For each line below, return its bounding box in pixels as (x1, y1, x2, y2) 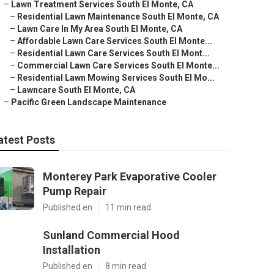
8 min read (105, 261, 146, 271)
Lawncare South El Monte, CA (17, 85, 135, 95)
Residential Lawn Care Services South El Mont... (17, 48, 210, 58)
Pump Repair (43, 185, 106, 198)
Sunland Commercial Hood (43, 229, 180, 242)
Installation (43, 243, 100, 256)
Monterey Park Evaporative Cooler (43, 170, 217, 183)
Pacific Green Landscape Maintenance (11, 97, 166, 107)
